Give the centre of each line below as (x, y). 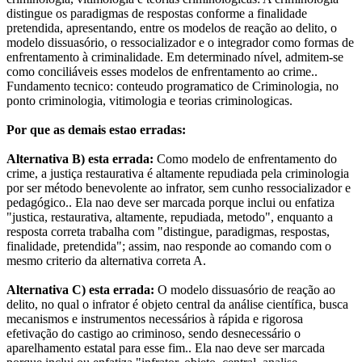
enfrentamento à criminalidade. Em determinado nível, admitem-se (175, 57)
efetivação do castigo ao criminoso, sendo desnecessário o (154, 334)
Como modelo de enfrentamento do (245, 159)
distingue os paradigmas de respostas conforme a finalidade (157, 14)
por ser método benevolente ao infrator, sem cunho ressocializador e (179, 188)
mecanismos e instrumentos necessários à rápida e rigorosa (155, 319)
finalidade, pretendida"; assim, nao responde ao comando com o (169, 246)
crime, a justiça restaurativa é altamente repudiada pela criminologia (178, 174)
